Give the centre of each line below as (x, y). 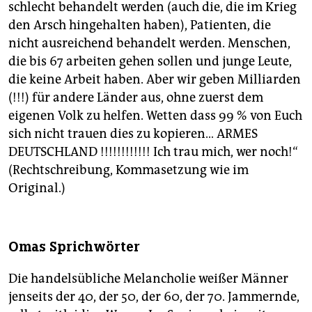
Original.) (37, 188)
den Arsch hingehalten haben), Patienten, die (140, 25)
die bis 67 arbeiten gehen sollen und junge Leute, (150, 61)
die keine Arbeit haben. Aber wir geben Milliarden (155, 79)
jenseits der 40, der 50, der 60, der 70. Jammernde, (154, 296)
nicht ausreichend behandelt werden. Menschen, (149, 43)
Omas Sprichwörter (74, 247)
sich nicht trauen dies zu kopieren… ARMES (133, 133)
